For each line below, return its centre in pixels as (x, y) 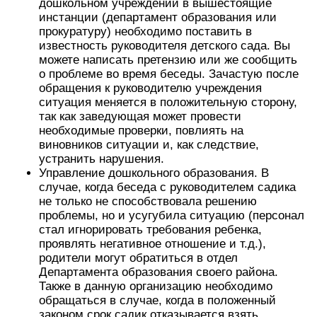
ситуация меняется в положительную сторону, (168, 102)
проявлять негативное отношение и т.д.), (152, 244)
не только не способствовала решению (148, 201)
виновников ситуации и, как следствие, (149, 145)
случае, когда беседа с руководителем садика (167, 187)
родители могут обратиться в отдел (138, 258)
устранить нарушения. (102, 159)
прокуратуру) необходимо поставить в (145, 31)
